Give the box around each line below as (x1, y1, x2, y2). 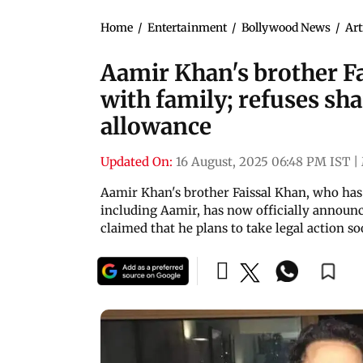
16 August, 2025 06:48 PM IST (176, 153, 350, 169)
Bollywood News (241, 19, 331, 35)
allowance (100, 111, 211, 141)
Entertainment (147, 19, 227, 35)
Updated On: (100, 153, 173, 169)
